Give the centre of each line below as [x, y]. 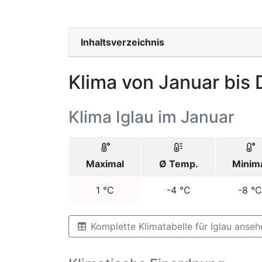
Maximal [105, 164]
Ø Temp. [178, 164]
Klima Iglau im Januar [151, 117]
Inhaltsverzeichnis [123, 42]
